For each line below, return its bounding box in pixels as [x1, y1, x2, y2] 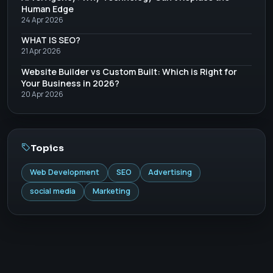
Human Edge [21, 2, 74, 15]
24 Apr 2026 [21, 14, 64, 25]
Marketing [92, 186, 130, 197]
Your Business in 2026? [21, 77, 120, 89]
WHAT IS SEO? [21, 34, 81, 46]
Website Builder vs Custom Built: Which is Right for [21, 65, 238, 77]
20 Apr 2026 [21, 88, 64, 99]
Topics [30, 142, 64, 154]
